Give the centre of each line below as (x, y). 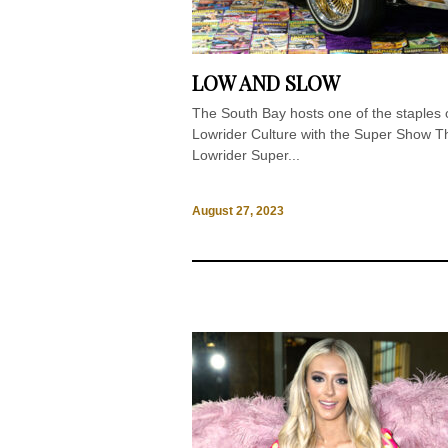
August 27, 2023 (238, 210)
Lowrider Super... (246, 155)
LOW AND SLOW (266, 83)
